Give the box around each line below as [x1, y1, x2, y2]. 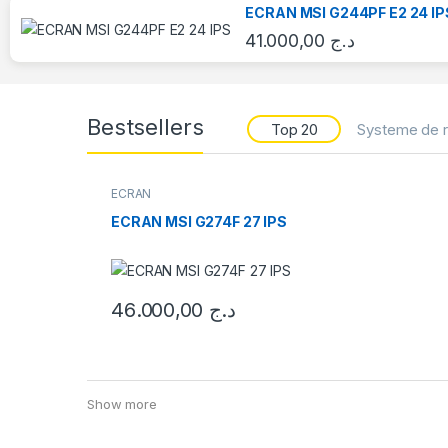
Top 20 [270, 119, 319, 139]
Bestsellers [87, 113, 204, 140]
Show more [87, 395, 157, 412]
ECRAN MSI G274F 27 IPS [110, 213, 287, 230]
